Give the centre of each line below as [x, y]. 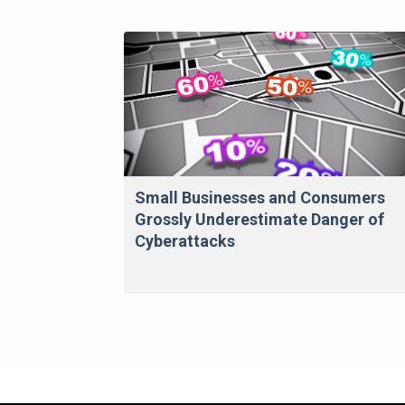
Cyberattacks [185, 241]
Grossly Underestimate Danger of [259, 220]
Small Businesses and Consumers [260, 198]
